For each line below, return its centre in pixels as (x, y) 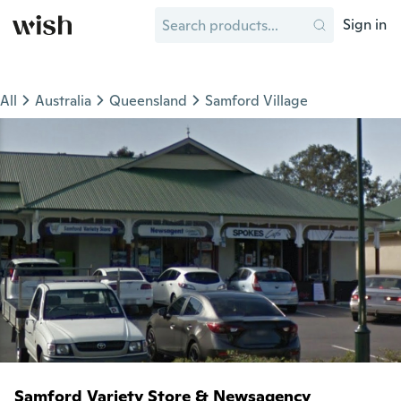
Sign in (365, 25)
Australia (63, 101)
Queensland (148, 101)
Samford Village (256, 101)
